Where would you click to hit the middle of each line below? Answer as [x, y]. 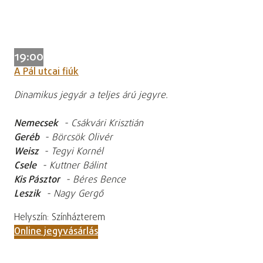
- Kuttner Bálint [71, 166]
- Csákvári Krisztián [101, 124]
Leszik [27, 195]
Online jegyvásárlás [56, 232]
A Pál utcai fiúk [46, 73]
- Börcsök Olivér [77, 138]
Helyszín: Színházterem [60, 218]
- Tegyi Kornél [72, 152]
